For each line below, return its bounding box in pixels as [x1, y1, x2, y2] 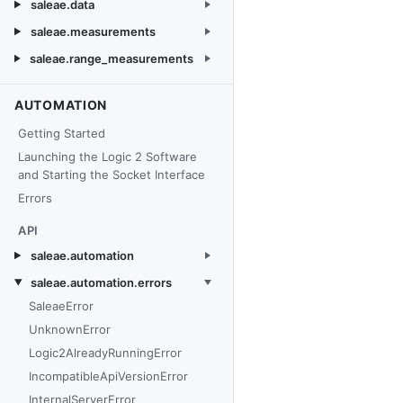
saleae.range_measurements [30, 51, 193, 66]
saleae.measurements [30, 24, 156, 39]
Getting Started [18, 126, 105, 140]
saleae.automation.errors [30, 275, 172, 290]
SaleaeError [29, 299, 94, 313]
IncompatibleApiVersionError [29, 369, 188, 383]
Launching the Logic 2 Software [18, 149, 197, 164]
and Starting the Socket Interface [18, 167, 205, 182]
